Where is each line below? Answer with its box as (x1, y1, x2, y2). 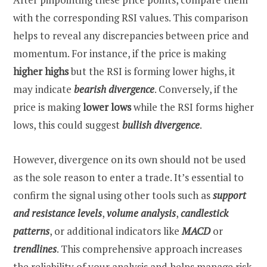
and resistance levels (13, 206, 102, 220)
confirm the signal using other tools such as (13, 188, 213, 202)
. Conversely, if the (154, 82, 238, 96)
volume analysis (107, 206, 176, 220)
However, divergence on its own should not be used (13, 152, 246, 166)
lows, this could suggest (13, 117, 122, 132)
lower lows (83, 100, 131, 114)
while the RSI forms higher (131, 100, 254, 114)
